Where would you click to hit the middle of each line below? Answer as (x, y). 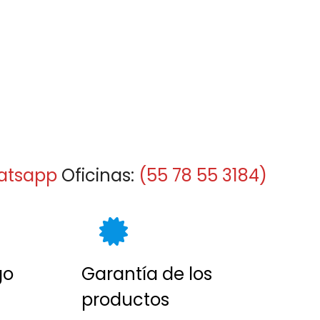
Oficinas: (98, 176)
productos (126, 300)
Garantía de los (147, 274)
